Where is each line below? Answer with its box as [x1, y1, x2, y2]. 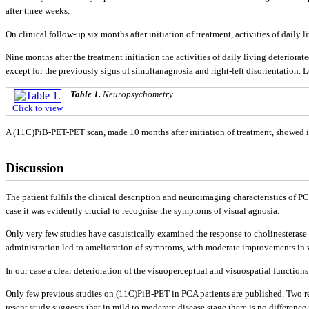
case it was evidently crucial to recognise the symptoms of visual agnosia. [6, 205, 279, 216]
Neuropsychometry [103, 89, 173, 100]
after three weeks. [6, 6, 70, 17]
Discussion [6, 160, 64, 175]
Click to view [12, 103, 63, 114]
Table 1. [70, 89, 103, 100]
